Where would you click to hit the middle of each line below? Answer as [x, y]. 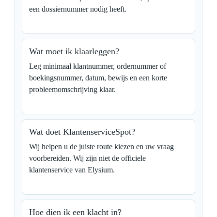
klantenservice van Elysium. [72, 170]
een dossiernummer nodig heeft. [78, 9]
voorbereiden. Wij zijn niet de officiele [87, 158]
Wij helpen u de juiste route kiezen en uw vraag [101, 146]
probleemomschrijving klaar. [72, 89]
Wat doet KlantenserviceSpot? [82, 132]
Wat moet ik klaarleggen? [74, 51]
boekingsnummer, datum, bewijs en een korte [98, 77]
